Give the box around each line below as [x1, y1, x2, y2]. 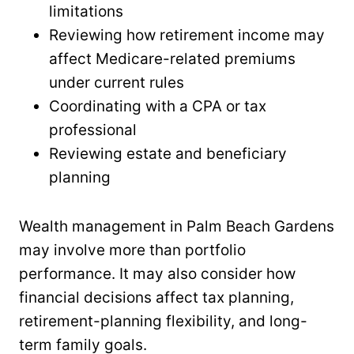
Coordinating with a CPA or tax [49, 96, 266, 115]
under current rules [49, 73, 184, 92]
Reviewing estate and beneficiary [49, 144, 287, 163]
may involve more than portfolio [19, 240, 246, 259]
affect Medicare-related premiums [49, 49, 296, 68]
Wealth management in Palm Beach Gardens [19, 217, 334, 235]
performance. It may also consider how [19, 264, 296, 283]
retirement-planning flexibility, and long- [19, 311, 307, 330]
